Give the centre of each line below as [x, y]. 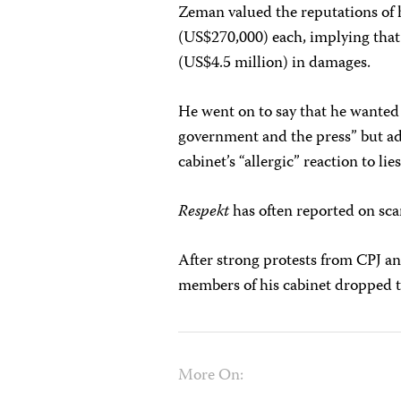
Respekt [204, 212]
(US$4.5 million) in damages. [275, 64]
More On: [211, 376]
